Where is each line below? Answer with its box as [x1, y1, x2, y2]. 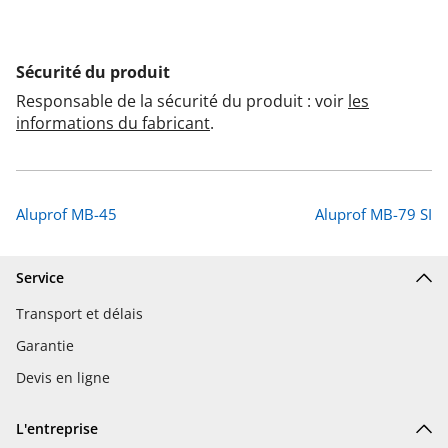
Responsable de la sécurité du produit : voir [16, 89, 348, 112]
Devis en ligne [16, 367, 110, 387]
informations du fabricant [16, 111, 210, 134]
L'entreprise [16, 418, 98, 438]
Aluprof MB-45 [16, 203, 117, 224]
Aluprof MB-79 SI [315, 203, 432, 224]
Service [16, 267, 64, 287]
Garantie [16, 335, 74, 355]
